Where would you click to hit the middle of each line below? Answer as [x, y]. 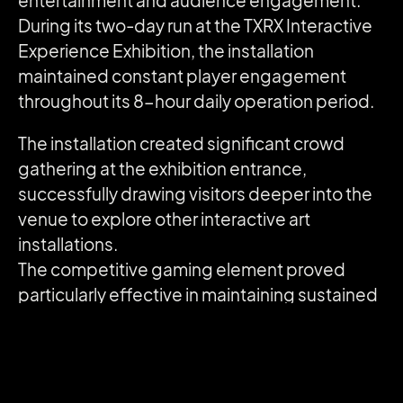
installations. [68, 245]
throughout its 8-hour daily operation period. [196, 102]
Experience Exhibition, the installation [166, 52]
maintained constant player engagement [182, 77]
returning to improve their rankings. [156, 346]
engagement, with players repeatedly [169, 321]
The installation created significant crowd [181, 144]
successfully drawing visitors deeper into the [195, 195]
